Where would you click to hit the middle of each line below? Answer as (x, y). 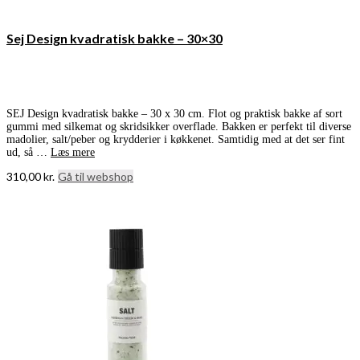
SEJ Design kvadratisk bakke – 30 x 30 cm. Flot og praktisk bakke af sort (174, 114)
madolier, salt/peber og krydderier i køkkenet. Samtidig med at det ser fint (176, 140)
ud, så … (29, 153)
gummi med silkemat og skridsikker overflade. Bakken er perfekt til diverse (179, 127)
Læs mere (73, 153)
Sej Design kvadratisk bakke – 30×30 (115, 38)
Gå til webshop (96, 177)
